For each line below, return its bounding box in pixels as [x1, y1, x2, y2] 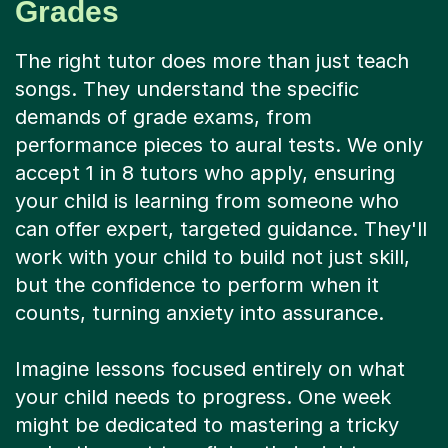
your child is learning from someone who [15, 188, 399, 213]
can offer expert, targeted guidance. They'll [15, 216, 427, 241]
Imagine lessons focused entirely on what [15, 356, 405, 381]
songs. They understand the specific [15, 76, 359, 101]
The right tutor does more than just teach [15, 48, 409, 73]
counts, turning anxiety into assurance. [15, 300, 384, 325]
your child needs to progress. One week [15, 384, 391, 409]
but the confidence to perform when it [15, 272, 379, 297]
